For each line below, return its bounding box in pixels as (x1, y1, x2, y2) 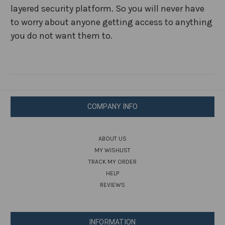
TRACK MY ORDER (88, 158, 137, 166)
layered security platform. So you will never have (11, 3, 204, 15)
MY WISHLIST (94, 147, 131, 154)
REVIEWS (100, 181, 125, 189)
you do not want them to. (11, 30, 113, 42)
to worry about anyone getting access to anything (11, 17, 212, 28)
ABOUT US (98, 135, 127, 143)
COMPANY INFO (87, 102, 138, 111)
